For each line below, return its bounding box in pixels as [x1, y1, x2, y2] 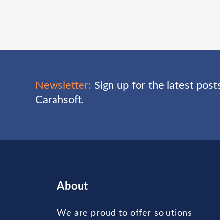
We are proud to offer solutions [57, 208, 192, 218]
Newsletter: [35, 80, 91, 91]
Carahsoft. [35, 94, 84, 105]
